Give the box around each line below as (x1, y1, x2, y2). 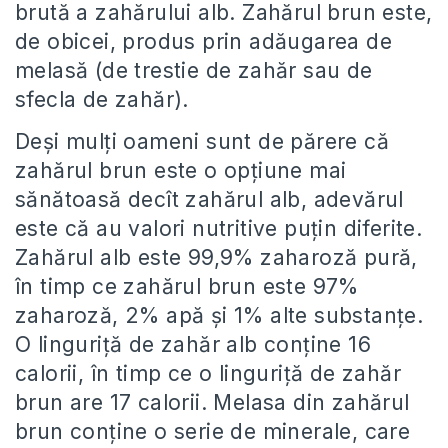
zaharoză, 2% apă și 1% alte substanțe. (15, 303, 424, 328)
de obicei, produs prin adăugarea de (15, 29, 392, 54)
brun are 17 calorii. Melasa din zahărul (15, 390, 410, 415)
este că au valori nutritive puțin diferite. (15, 216, 423, 241)
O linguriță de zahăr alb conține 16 (15, 332, 371, 357)
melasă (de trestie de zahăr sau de (15, 58, 373, 83)
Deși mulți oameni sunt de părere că (15, 129, 389, 154)
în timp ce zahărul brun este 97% (15, 274, 359, 299)
